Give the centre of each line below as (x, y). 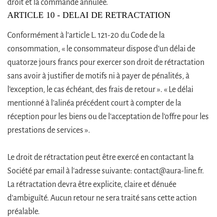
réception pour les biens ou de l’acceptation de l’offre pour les (108, 116)
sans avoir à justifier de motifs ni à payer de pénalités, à (98, 76)
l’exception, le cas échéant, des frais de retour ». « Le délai (100, 89)
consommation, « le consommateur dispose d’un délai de (101, 49)
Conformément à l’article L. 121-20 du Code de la (86, 35)
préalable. (23, 211)
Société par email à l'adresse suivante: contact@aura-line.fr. (106, 171)
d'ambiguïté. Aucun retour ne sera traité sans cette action (102, 198)
